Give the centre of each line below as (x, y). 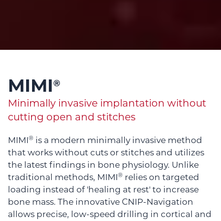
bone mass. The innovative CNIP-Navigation (101, 202)
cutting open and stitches (72, 118)
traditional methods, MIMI (63, 178)
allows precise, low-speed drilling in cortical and (110, 215)
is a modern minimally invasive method (118, 141)
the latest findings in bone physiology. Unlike (103, 165)
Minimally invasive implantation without (107, 104)
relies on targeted (161, 178)
